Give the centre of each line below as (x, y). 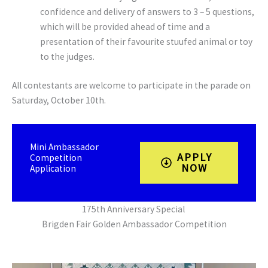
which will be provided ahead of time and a (125, 27)
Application (53, 169)
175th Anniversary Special (134, 209)
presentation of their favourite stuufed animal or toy (146, 42)
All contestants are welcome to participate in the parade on (131, 86)
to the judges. (68, 57)
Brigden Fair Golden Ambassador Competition (134, 224)
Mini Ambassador (64, 147)
